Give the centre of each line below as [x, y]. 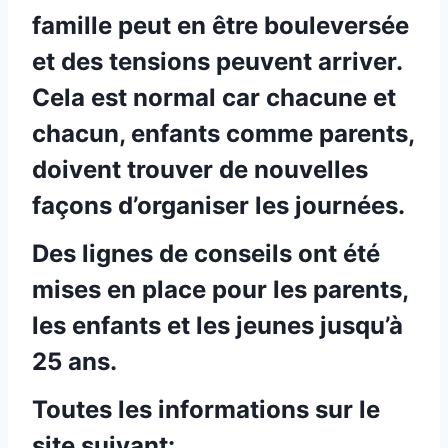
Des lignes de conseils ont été [206, 253]
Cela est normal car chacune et [214, 97]
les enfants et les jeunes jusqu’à [217, 325]
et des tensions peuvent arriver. [217, 61]
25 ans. [74, 361]
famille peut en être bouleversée [220, 25]
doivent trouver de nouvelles [200, 169]
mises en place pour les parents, [220, 289]
